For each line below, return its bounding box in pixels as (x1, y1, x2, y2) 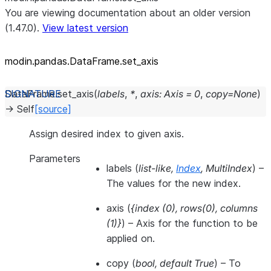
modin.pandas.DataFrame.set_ (5, 55, 141, 67)
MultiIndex (206, 162, 252, 174)
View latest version (42, 22, 128, 34)
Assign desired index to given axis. (29, 128, 184, 140)
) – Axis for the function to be (122, 217, 258, 229)
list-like (139, 162, 171, 174)
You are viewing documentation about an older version (5, 7, 250, 19)
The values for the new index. (106, 177, 241, 189)
